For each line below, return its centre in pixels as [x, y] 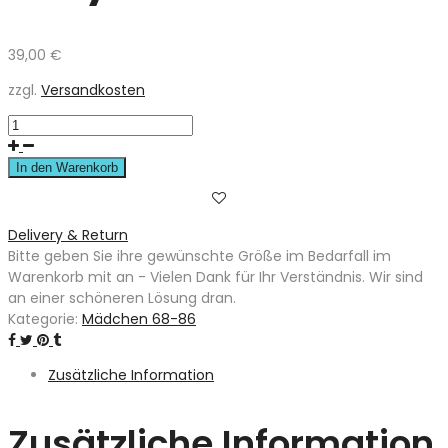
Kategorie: [45, 319]
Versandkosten [93, 90]
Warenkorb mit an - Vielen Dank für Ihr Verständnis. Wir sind [215, 277]
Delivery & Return [68, 235]
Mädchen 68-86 [139, 319]
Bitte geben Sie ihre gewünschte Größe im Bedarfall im [199, 256]
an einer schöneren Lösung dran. [122, 298]
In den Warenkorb [67, 168]
